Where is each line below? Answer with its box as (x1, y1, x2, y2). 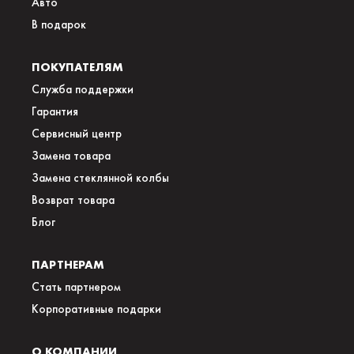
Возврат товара (32, 193, 115, 208)
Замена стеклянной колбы (32, 171, 169, 186)
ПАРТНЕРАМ (32, 257, 104, 273)
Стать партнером (32, 280, 121, 295)
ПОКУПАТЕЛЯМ (32, 59, 123, 75)
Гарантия (32, 104, 78, 119)
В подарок (32, 17, 86, 32)
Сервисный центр (32, 126, 122, 141)
